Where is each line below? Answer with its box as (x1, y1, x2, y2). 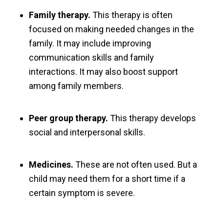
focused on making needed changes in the (28, 24, 194, 35)
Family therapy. (28, 10, 90, 21)
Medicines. (28, 159, 73, 170)
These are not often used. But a (73, 159, 197, 170)
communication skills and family (28, 52, 154, 63)
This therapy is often (90, 10, 173, 21)
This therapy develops (108, 112, 196, 123)
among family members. (28, 81, 124, 91)
